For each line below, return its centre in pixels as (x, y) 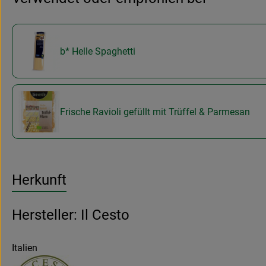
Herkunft (39, 180)
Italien (25, 248)
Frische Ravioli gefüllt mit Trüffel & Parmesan (155, 112)
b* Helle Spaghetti (98, 51)
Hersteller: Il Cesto (71, 215)
